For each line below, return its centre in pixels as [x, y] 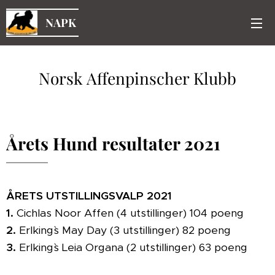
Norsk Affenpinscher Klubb [137, 78]
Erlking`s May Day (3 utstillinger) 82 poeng [123, 230]
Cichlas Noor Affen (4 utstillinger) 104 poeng [129, 213]
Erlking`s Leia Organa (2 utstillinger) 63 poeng [132, 247]
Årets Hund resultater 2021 [113, 143]
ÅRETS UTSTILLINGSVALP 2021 [89, 196]
